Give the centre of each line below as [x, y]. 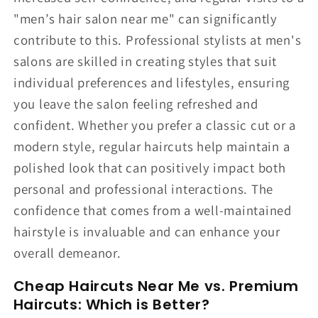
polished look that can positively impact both [149, 168]
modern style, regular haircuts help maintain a [152, 147]
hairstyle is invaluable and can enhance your [147, 232]
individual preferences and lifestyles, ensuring [151, 83]
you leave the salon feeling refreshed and [136, 104]
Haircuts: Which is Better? [111, 304]
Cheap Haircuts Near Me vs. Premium [156, 286]
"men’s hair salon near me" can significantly [145, 19]
